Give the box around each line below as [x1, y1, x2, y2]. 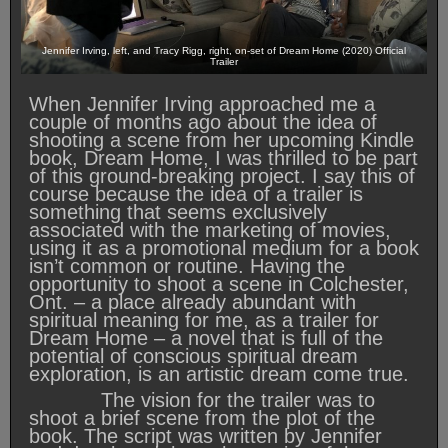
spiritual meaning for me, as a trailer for [29, 308, 379, 331]
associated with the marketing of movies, [29, 218, 391, 241]
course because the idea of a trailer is [29, 182, 363, 205]
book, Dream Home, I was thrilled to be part [29, 146, 418, 169]
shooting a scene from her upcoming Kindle [29, 128, 414, 151]
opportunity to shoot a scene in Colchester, [29, 272, 409, 295]
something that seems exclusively [29, 200, 327, 223]
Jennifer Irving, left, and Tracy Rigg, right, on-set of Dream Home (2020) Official [42, 44, 406, 56]
